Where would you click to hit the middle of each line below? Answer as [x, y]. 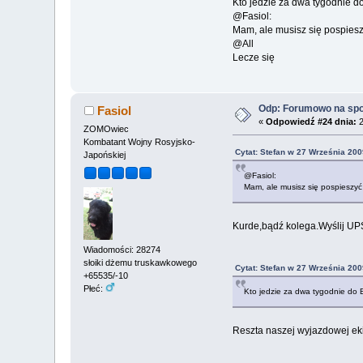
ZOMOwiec [107, 129]
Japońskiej [105, 155]
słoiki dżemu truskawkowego [141, 263]
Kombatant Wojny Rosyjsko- [140, 142]
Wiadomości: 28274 [122, 250]
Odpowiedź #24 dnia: [312, 122]
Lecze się [253, 58]
